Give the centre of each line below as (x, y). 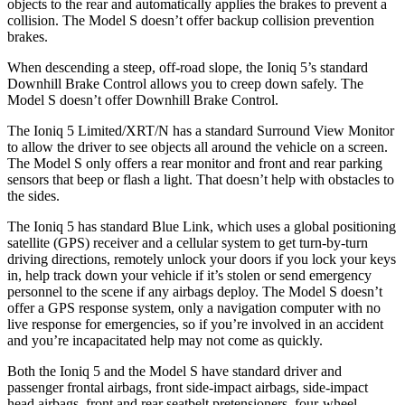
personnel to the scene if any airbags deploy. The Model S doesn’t (195, 291)
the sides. (33, 195)
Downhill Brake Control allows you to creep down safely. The (185, 83)
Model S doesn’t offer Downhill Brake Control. (143, 99)
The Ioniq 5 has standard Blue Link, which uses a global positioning (202, 226)
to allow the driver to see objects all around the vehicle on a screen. (198, 146)
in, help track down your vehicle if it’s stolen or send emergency (189, 275)
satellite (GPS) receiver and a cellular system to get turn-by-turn (188, 242)
